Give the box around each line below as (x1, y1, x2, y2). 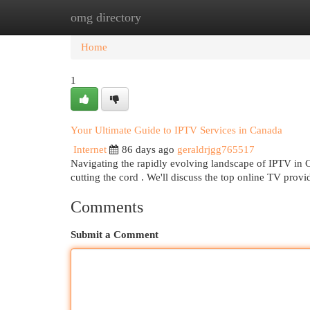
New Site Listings (138, 12, 214, 23)
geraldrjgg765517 (177, 144, 255, 155)
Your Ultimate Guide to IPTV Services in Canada (71, 125, 282, 136)
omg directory (71, 10, 141, 24)
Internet (73, 144, 107, 155)
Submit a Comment (71, 229, 158, 240)
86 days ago (122, 144, 174, 155)
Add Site (235, 12, 272, 23)
